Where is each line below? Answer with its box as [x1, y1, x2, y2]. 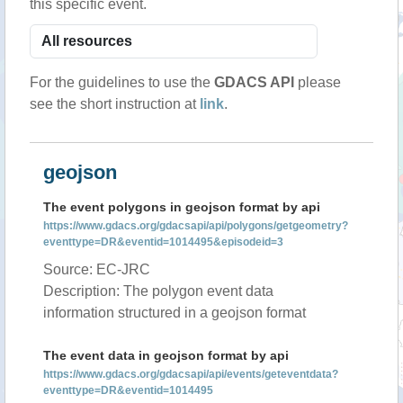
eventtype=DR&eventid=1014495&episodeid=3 [43, 236, 283, 248]
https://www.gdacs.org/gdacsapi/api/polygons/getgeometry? [43, 219, 348, 232]
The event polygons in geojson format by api [43, 200, 320, 214]
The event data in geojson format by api [43, 348, 289, 363]
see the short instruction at [30, 96, 200, 112]
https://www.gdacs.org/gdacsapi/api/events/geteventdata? [43, 368, 338, 381]
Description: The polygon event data [43, 283, 273, 299]
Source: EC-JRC [43, 262, 150, 277]
